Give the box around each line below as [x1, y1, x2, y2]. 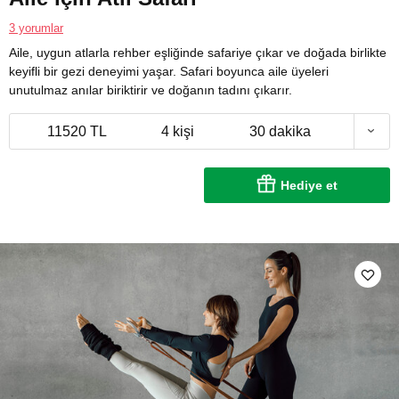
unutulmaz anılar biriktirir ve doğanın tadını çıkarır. [9, 82, 292, 97]
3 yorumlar [9, 20, 63, 35]
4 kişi [160, 123, 194, 139]
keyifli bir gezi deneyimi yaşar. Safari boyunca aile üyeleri [9, 63, 329, 78]
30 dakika [249, 123, 311, 139]
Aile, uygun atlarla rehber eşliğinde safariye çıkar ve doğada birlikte [9, 45, 387, 60]
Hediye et [281, 177, 338, 192]
